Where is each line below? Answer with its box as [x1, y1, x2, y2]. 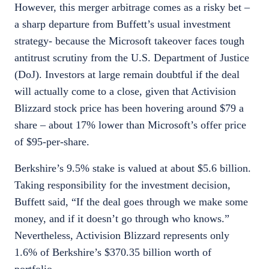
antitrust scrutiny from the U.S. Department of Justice [14, 52, 249, 64]
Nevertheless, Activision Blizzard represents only [14, 229, 229, 241]
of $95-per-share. [14, 136, 89, 148]
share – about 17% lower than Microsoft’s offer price [14, 119, 246, 131]
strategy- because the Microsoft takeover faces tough [14, 35, 244, 47]
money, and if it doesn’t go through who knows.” [14, 213, 229, 225]
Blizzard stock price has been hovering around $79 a [14, 102, 244, 114]
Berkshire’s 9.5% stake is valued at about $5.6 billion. [14, 162, 251, 174]
